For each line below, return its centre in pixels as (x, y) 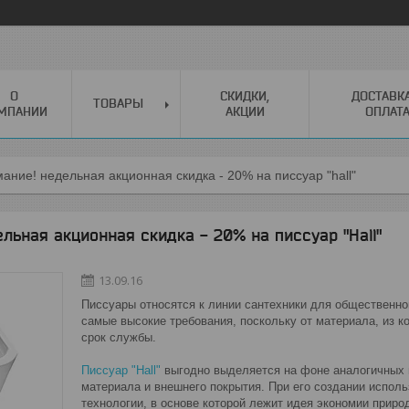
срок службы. (119, 337)
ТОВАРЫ (118, 103)
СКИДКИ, (245, 95)
